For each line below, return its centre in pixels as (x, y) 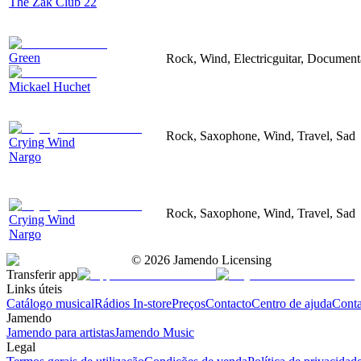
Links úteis (34, 288)
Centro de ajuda (292, 303)
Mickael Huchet (50, 86)
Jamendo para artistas (60, 332)
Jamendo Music (154, 332)
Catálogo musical (50, 303)
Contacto (228, 303)
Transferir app (42, 274)
